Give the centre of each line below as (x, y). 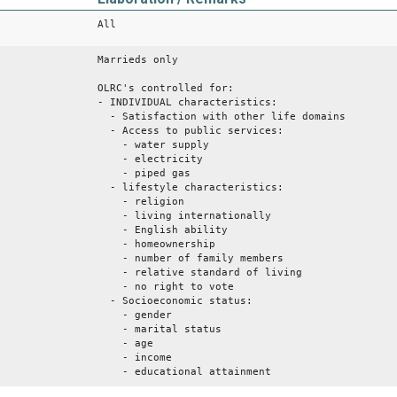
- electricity (150, 159)
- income (135, 357)
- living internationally (184, 215)
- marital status (160, 329)
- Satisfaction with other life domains (222, 116)
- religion (141, 201)
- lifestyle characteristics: (191, 187)
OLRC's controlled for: (166, 88)
